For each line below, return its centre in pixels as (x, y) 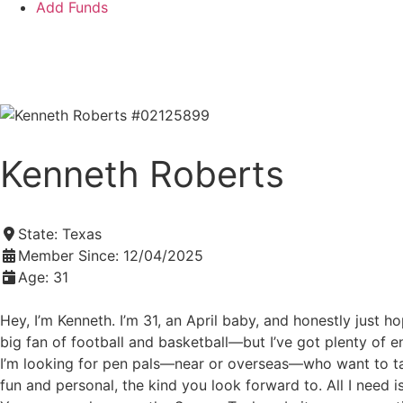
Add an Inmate (71, 40)
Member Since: (71, 255)
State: (40, 234)
